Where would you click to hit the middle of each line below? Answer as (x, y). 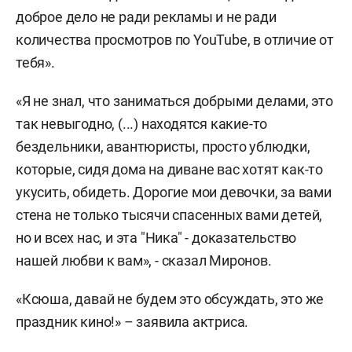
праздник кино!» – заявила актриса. (132, 322)
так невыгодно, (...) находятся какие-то (142, 124)
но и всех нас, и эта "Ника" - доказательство (156, 238)
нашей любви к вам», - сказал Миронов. (144, 260)
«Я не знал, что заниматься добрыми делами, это (174, 101)
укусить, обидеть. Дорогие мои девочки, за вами (174, 192)
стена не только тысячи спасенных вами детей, (169, 215)
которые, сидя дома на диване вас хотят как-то (169, 169)
